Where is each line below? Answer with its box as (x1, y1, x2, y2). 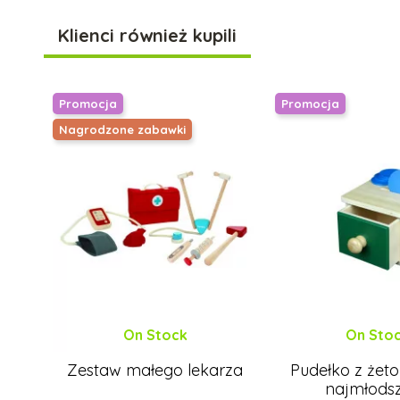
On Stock (122, 326, 187, 345)
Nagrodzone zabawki (59, 122, 186, 137)
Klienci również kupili (58, 24, 237, 47)
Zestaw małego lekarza (67, 360, 244, 381)
